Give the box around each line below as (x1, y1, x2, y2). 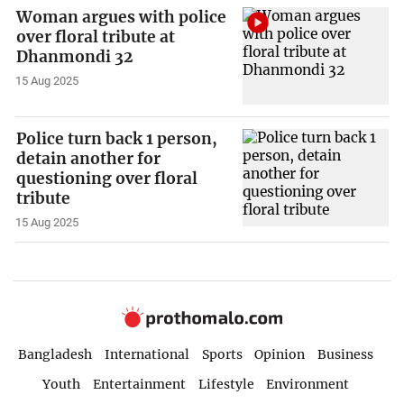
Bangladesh (17, 346, 92, 363)
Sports (201, 346, 243, 363)
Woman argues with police (16, 6, 227, 27)
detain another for (16, 149, 161, 170)
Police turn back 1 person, (16, 129, 218, 150)
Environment (266, 376, 350, 393)
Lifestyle (197, 376, 254, 393)
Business (317, 346, 374, 363)
